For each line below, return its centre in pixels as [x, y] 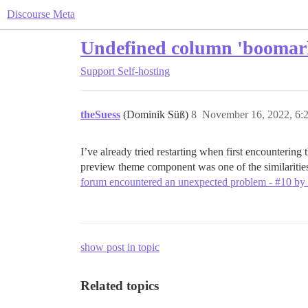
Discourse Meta [41, 14]
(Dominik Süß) [157, 114]
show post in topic [120, 247]
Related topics [120, 286]
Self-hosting [144, 71]
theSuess [100, 114]
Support [98, 71]
